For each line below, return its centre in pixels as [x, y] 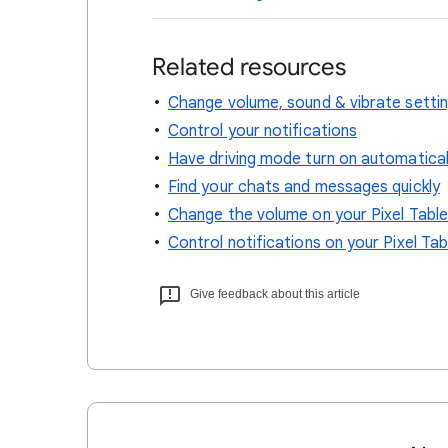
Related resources [249, 67]
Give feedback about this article [275, 294]
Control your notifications [263, 131]
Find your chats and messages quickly [304, 187]
